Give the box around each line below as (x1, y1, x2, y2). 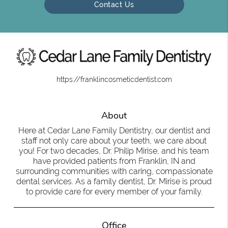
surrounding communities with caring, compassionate (15, 166, 213, 176)
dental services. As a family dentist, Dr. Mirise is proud (16, 176, 212, 186)
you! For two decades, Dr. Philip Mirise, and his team (19, 146, 209, 156)
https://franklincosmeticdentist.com (56, 75, 172, 83)
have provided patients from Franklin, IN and (33, 156, 195, 166)
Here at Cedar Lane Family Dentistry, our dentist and (18, 125, 210, 135)
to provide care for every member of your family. (25, 186, 203, 196)
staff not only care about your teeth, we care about (21, 135, 207, 146)
